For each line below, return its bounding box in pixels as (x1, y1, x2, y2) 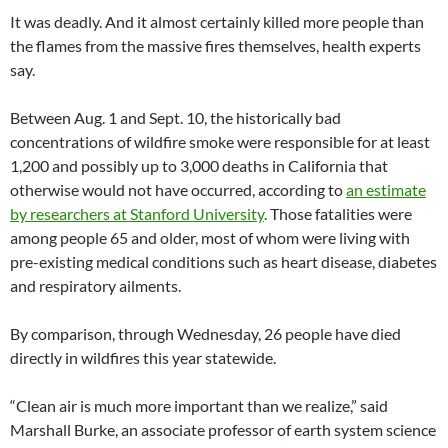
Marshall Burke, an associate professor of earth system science (10, 420, 436, 440)
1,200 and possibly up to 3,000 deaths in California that (10, 156, 388, 176)
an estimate (346, 180, 426, 200)
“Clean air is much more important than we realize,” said (10, 396, 388, 416)
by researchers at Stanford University (10, 204, 264, 224)
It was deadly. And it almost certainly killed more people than (10, 12, 424, 32)
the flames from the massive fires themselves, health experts (10, 36, 421, 56)
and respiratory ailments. (10, 276, 181, 296)
